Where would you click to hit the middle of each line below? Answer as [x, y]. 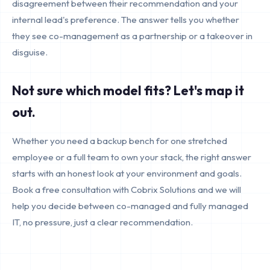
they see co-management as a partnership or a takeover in [132, 36]
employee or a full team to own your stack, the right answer [132, 157]
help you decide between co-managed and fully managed [130, 206]
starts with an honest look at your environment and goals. [127, 173]
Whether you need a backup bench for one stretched [120, 141]
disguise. [30, 52]
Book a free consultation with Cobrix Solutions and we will [127, 190]
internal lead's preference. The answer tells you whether [126, 20]
